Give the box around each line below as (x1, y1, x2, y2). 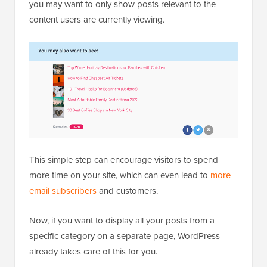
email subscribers (29, 184, 97, 198)
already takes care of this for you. (29, 245, 157, 259)
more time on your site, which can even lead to (29, 169, 210, 182)
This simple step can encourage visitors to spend (29, 153, 218, 167)
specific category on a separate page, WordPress (29, 229, 220, 243)
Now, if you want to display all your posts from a (29, 214, 215, 228)
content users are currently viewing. (29, 13, 164, 27)
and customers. (97, 184, 158, 198)
